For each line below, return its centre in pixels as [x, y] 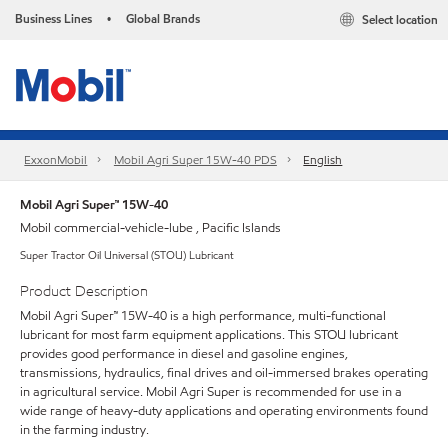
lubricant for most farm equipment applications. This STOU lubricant [209, 334]
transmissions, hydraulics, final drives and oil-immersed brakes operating [224, 372]
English [323, 160]
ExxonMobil [56, 160]
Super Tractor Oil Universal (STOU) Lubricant [127, 255]
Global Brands [163, 18]
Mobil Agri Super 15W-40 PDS [195, 160]
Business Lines [53, 18]
